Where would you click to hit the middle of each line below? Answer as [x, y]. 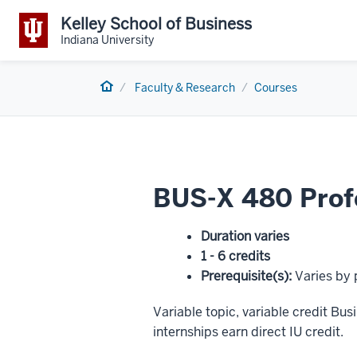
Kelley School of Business [156, 24]
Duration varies [245, 236]
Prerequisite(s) [245, 276]
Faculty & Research [185, 88]
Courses [276, 88]
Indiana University [107, 39]
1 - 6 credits [235, 256]
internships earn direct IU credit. [248, 332]
